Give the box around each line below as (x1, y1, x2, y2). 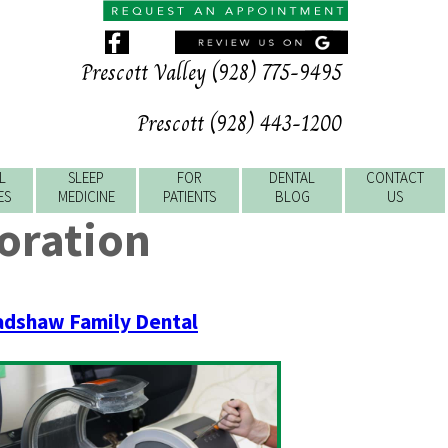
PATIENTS (162, 187, 216, 206)
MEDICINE (57, 187, 115, 206)
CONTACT (366, 168, 424, 187)
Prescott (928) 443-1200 (137, 106, 342, 141)
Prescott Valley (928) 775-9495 (81, 55, 342, 90)
